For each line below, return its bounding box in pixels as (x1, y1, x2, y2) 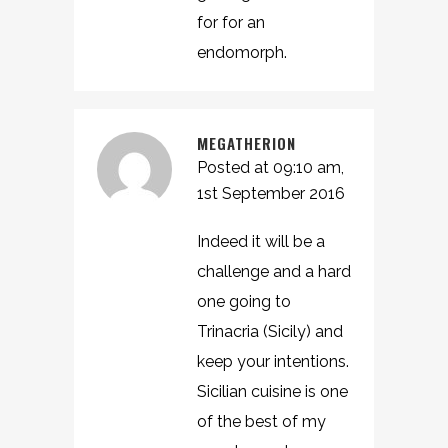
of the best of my (197, 412, 326, 431)
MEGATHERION (197, 132, 296, 154)
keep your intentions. (197, 352, 349, 371)
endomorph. (197, 43, 287, 62)
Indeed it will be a (197, 232, 325, 251)
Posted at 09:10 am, (197, 158, 344, 177)
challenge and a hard (197, 262, 351, 281)
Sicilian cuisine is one (197, 382, 348, 401)
